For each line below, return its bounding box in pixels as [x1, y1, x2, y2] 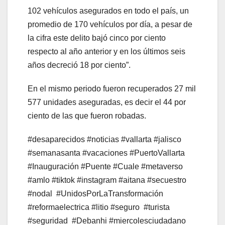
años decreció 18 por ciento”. [28, 61, 131, 70]
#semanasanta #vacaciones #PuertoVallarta [28, 149, 185, 158]
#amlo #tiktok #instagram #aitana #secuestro [28, 176, 186, 185]
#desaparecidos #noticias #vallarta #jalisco [28, 135, 181, 144]
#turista [144, 203, 170, 212]
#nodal [28, 189, 52, 198]
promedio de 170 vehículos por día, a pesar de [28, 20, 192, 29]
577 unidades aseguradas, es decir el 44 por [28, 98, 186, 107]
